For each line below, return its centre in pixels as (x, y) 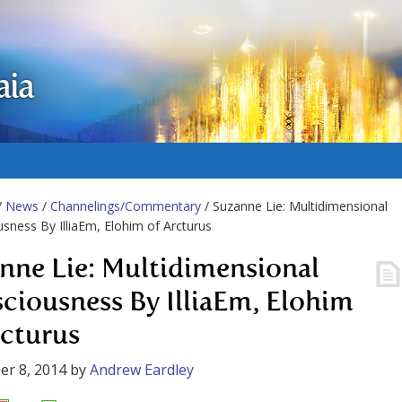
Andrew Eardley (142, 370)
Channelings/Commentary (126, 206)
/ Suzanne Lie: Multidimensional (294, 206)
